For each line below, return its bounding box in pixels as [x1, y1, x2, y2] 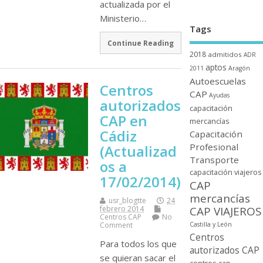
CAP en [100, 111, 147, 131]
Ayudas [208, 91, 230, 99]
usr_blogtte [109, 195, 146, 206]
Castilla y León [189, 220, 232, 228]
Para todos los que [100, 238, 177, 250]
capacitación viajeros [189, 167, 262, 177]
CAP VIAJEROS [189, 204, 262, 219]
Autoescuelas [189, 75, 246, 87]
